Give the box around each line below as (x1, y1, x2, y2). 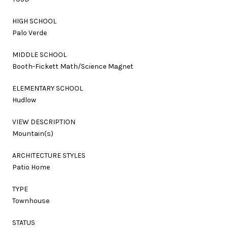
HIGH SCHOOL (12, 16, 56, 25)
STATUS (12, 218, 35, 227)
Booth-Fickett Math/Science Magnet (12, 62, 133, 71)
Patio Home (12, 162, 50, 172)
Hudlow (12, 95, 36, 104)
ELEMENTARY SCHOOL (12, 83, 83, 93)
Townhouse (12, 196, 49, 205)
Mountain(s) (12, 129, 53, 138)
